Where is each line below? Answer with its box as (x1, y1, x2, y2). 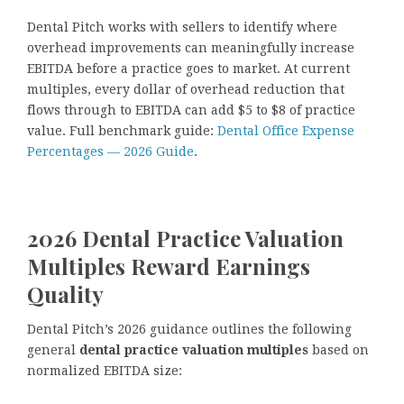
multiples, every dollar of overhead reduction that (27, 82, 344, 97)
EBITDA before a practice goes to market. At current (27, 61, 350, 77)
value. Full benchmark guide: (27, 124, 217, 139)
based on (308, 342, 369, 357)
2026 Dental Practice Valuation (27, 224, 344, 253)
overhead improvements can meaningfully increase (27, 41, 354, 56)
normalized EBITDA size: (27, 363, 182, 378)
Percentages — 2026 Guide (27, 144, 194, 160)
